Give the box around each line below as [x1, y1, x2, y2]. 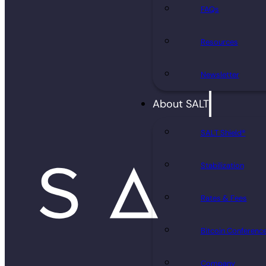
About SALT [153, 96, 210, 111]
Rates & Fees [200, 193, 247, 204]
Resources [200, 36, 238, 47]
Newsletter [200, 69, 239, 80]
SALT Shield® [200, 128, 246, 138]
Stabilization [200, 160, 244, 171]
